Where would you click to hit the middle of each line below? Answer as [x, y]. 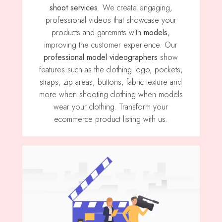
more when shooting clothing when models [111, 95]
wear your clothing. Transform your [111, 107]
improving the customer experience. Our [111, 45]
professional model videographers [101, 57]
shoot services [73, 8]
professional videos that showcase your [111, 20]
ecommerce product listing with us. [111, 119]
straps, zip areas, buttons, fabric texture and [111, 82]
